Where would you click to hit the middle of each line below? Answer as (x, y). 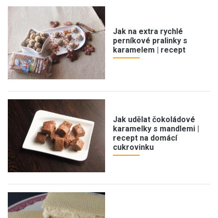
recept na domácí (145, 138)
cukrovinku (133, 147)
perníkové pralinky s (150, 40)
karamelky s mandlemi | (156, 129)
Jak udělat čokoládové (154, 119)
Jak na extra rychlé (148, 31)
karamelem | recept (149, 50)
